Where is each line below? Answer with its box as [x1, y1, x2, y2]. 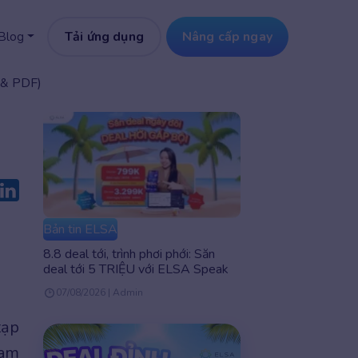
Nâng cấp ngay [181, 28, 272, 46]
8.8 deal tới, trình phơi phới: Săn [42, 245, 215, 264]
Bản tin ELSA [42, 221, 117, 239]
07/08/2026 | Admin [55, 286, 143, 300]
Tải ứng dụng [65, 28, 144, 46]
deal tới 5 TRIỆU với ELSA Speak [42, 261, 229, 279]
